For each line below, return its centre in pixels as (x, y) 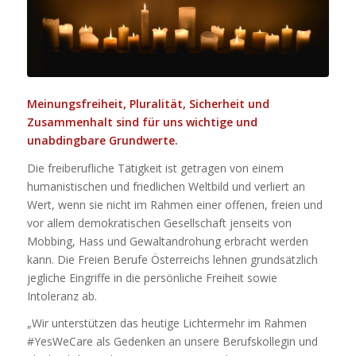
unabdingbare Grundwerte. (102, 140)
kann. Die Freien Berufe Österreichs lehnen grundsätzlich (172, 259)
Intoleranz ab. (62, 296)
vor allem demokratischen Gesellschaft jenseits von (159, 222)
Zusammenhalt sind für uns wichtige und (142, 122)
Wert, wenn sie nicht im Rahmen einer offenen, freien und (174, 204)
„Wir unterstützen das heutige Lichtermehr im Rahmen (166, 323)
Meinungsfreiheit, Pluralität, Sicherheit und (148, 103)
